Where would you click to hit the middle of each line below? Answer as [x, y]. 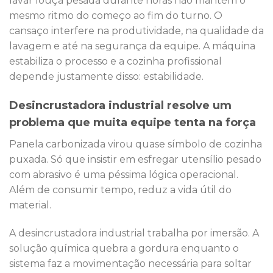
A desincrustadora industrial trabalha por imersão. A [134, 233]
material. [30, 205]
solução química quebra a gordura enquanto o [124, 249]
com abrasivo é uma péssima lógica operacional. [124, 175]
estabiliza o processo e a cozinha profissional [115, 62]
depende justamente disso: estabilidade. [106, 77]
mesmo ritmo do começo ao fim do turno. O [116, 16]
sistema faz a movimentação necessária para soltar [130, 264]
